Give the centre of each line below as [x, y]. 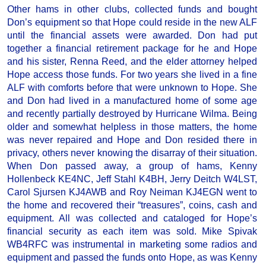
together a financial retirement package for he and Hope [132, 49]
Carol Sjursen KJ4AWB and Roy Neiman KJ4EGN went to [132, 192]
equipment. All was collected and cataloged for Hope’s [132, 218]
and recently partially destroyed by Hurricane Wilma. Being [132, 114]
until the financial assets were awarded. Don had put [132, 36]
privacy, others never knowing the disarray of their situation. [132, 153]
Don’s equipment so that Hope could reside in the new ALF [132, 23]
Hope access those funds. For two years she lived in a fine [132, 75]
